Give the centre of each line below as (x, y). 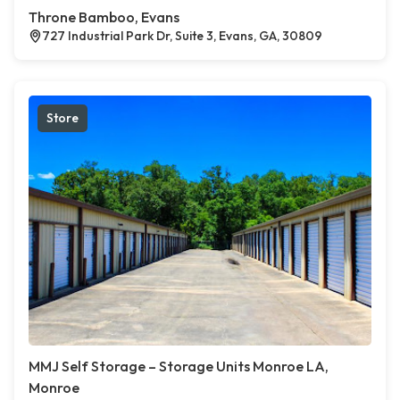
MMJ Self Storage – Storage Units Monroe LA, (179, 367)
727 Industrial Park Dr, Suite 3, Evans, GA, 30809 (182, 36)
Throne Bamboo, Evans (104, 17)
